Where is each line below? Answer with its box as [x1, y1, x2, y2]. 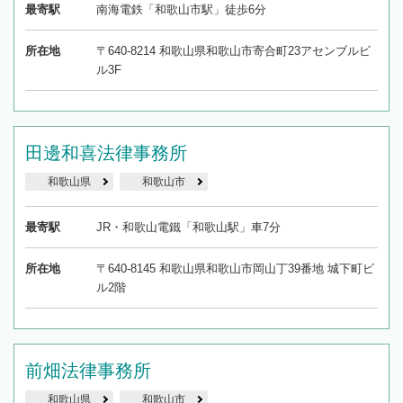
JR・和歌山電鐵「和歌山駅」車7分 [95, 220, 281, 235]
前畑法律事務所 [25, 361, 151, 381]
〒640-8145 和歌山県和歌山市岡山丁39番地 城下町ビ [95, 262, 374, 276]
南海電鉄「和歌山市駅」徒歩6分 [95, 3, 266, 17]
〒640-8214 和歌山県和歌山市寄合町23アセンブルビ [95, 44, 371, 58]
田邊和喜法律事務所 [25, 143, 187, 164]
